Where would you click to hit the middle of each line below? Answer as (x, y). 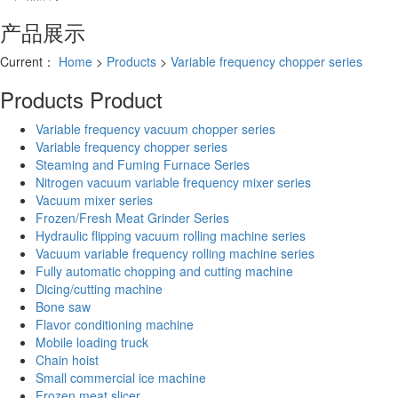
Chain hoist (67, 359)
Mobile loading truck (92, 342)
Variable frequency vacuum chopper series (155, 128)
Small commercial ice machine (121, 377)
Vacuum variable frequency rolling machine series (175, 253)
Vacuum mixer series (94, 199)
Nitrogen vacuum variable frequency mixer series (173, 182)
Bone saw (63, 306)
